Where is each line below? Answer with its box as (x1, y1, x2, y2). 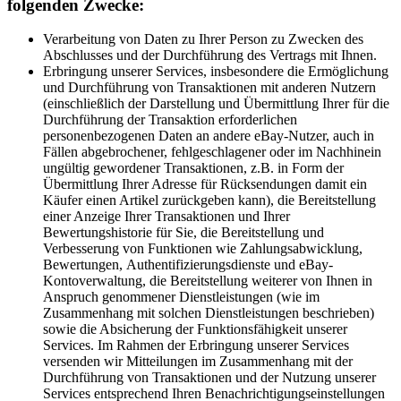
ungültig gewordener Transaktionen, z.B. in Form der (43, 160, 344, 176)
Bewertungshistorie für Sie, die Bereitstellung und (43, 225, 324, 241)
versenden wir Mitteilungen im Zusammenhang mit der (43, 354, 353, 370)
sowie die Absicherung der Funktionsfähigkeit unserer (43, 321, 347, 337)
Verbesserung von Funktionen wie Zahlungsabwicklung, (43, 241, 363, 257)
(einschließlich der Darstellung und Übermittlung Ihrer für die (43, 96, 389, 112)
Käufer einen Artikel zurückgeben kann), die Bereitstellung (43, 192, 376, 209)
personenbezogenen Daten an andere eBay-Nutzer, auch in (43, 128, 374, 144)
